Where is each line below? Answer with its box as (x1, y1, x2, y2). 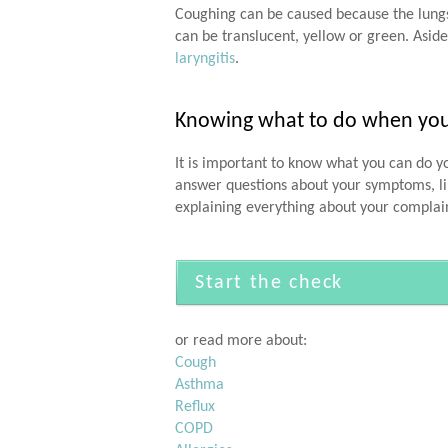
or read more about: (175, 333, 307, 350)
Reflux (175, 399, 215, 416)
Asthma (175, 377, 224, 394)
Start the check (195, 273, 343, 294)
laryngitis (175, 51, 235, 68)
